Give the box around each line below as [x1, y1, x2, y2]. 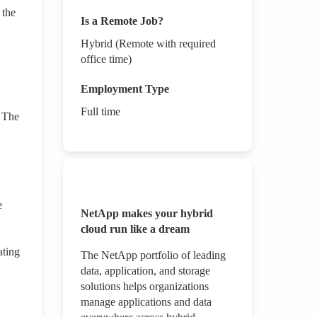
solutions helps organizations [80, 280, 209, 293]
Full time [80, 105, 120, 118]
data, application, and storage [80, 265, 210, 277]
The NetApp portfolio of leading [80, 249, 226, 262]
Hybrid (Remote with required [80, 38, 216, 50]
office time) [80, 53, 132, 66]
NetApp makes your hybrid [80, 207, 213, 220]
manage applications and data [80, 296, 212, 309]
